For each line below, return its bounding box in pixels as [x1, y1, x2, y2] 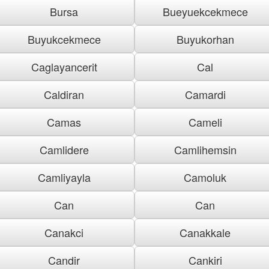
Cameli [188, 113, 222, 130]
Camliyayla [37, 169, 91, 185]
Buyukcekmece [27, 31, 101, 47]
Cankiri [188, 252, 222, 268]
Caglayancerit [31, 58, 97, 74]
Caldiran [44, 86, 84, 102]
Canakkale [180, 224, 231, 240]
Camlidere [39, 141, 89, 157]
